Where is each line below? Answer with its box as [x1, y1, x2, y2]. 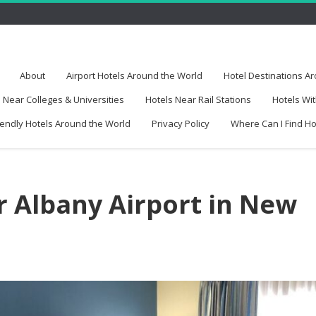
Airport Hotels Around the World [66, 69, 202, 82]
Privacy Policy [151, 117, 209, 130]
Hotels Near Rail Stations [145, 93, 251, 106]
